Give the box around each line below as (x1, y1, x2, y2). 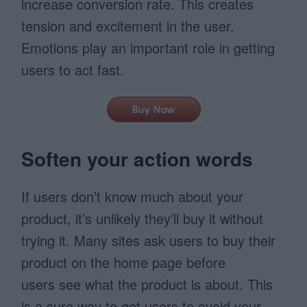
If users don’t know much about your (21, 186, 244, 206)
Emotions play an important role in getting (21, 38, 275, 58)
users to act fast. (21, 60, 125, 79)
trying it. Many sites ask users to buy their (21, 230, 276, 250)
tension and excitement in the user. (21, 16, 235, 36)
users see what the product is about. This (21, 274, 273, 294)
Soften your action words (21, 145, 254, 173)
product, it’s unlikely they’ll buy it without (21, 208, 264, 228)
